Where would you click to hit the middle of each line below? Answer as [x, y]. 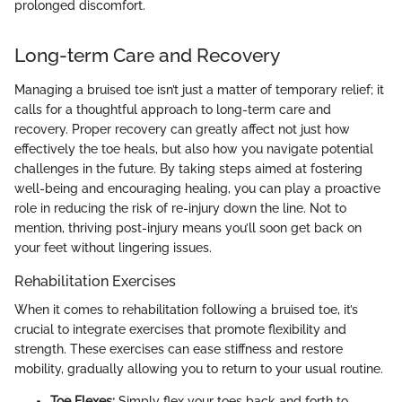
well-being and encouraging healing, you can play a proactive [197, 188]
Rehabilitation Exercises [95, 281]
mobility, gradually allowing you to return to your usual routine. [199, 369]
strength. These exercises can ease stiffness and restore [179, 350]
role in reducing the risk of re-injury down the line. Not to [180, 208]
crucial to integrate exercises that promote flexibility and [180, 330]
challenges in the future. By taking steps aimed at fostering [188, 168]
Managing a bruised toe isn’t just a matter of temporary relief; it [199, 89]
